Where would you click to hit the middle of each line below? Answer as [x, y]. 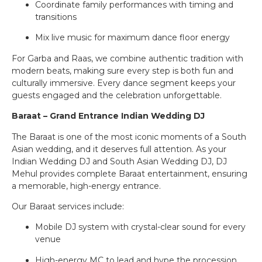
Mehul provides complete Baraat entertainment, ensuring [130, 173]
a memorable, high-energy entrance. [86, 186]
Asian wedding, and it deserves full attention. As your [119, 149]
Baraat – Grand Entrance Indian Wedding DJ [108, 116]
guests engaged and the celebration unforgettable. [117, 95]
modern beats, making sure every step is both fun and [123, 70]
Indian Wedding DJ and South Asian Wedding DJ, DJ [119, 161]
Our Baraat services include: [68, 206]
